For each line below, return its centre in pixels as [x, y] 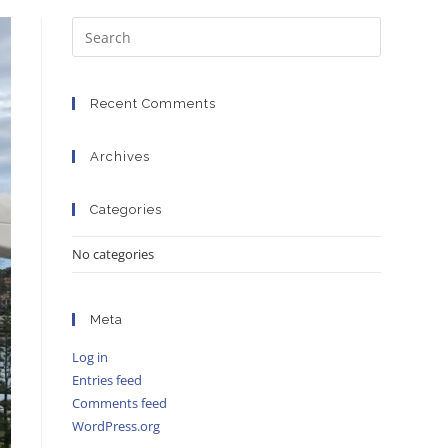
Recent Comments [153, 103]
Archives [120, 156]
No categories [113, 254]
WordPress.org [116, 426]
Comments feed [120, 403]
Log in [90, 357]
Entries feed [107, 380]
